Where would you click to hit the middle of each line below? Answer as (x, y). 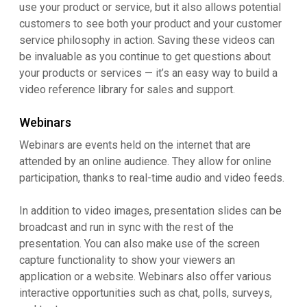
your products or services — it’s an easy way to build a (148, 73)
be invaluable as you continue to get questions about (145, 57)
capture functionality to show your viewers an (127, 260)
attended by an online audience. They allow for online (145, 161)
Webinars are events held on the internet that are (135, 145)
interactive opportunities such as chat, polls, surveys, (146, 293)
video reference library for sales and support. (127, 89)
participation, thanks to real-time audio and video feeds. (152, 178)
